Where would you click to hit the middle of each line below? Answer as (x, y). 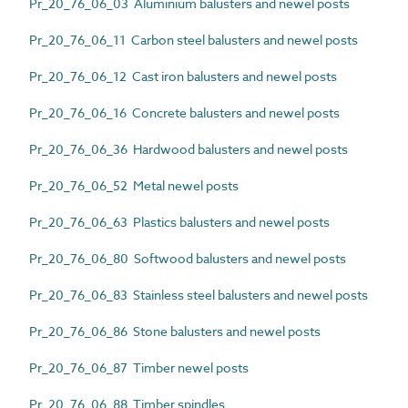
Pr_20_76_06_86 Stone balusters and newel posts (175, 331)
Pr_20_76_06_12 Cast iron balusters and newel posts (183, 76)
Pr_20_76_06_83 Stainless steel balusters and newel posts (199, 294)
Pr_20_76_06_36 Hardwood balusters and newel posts (189, 148)
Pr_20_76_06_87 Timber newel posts (139, 367)
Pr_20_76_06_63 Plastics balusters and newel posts (179, 221)
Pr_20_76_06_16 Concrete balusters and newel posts (184, 112)
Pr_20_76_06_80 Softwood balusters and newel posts (188, 258)
